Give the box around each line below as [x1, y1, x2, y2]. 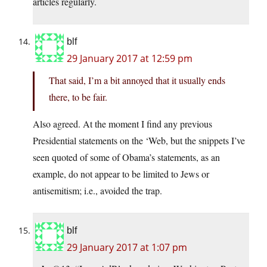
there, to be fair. [49, 91, 107, 104]
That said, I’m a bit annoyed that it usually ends [49, 74, 225, 87]
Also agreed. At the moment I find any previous [33, 117, 212, 131]
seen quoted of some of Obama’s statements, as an [33, 151, 220, 164]
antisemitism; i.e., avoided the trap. [33, 184, 162, 197]
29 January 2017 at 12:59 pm [67, 52, 193, 66]
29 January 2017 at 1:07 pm [67, 241, 187, 254]
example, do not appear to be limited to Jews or [33, 167, 209, 181]
